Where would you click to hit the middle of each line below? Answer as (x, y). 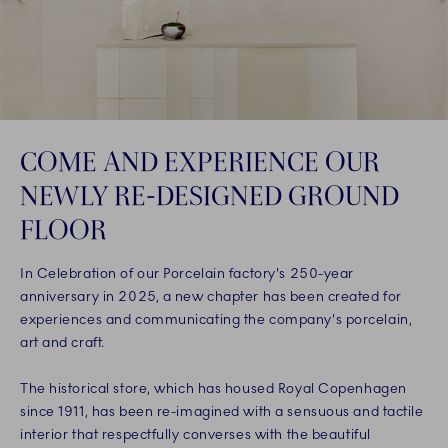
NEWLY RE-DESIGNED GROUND (209, 194)
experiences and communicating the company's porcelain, (216, 319)
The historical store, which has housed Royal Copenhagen (213, 388)
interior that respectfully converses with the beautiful (195, 434)
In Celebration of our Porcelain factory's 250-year (187, 273)
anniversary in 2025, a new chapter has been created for (211, 296)
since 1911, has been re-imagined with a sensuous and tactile (222, 411)
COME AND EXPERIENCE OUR (200, 160)
